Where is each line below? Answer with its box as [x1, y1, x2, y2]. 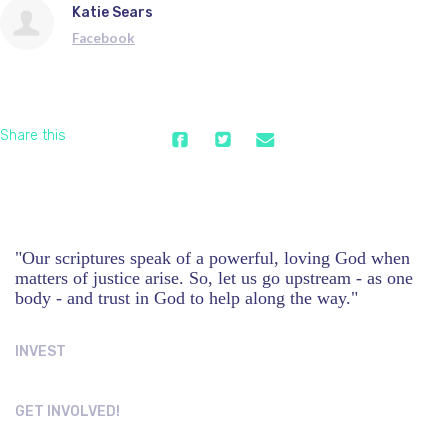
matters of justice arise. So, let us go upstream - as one [15, 267, 413, 288]
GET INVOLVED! [15, 402, 120, 420]
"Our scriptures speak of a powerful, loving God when [15, 247, 410, 268]
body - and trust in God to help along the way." [15, 287, 363, 308]
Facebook [72, 30, 135, 46]
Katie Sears [72, 4, 153, 21]
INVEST [15, 342, 66, 360]
